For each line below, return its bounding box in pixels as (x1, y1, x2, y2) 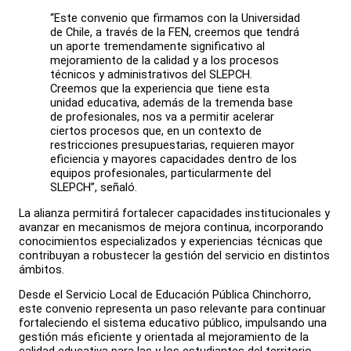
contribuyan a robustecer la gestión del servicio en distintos (19, 248, 330, 262)
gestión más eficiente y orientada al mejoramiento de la (19, 330, 309, 345)
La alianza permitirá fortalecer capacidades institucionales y (19, 205, 330, 220)
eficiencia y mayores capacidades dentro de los (50, 151, 297, 166)
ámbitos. (19, 262, 64, 277)
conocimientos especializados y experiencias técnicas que (19, 233, 323, 248)
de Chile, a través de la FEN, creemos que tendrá (50, 24, 299, 39)
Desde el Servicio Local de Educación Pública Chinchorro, (19, 288, 311, 302)
